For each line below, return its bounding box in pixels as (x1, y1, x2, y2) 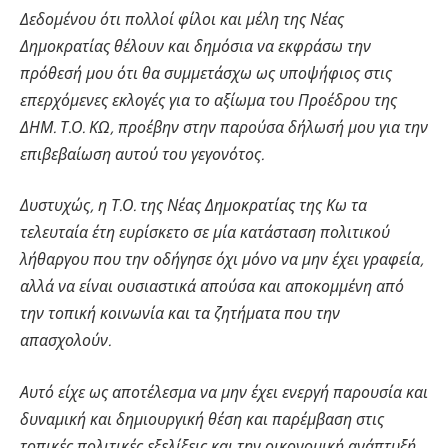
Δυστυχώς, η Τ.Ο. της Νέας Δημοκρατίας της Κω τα (20, 196, 367, 216)
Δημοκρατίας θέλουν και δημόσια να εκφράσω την (20, 36, 371, 56)
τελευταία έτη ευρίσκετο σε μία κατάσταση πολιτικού (20, 223, 390, 243)
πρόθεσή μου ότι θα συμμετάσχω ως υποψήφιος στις (20, 63, 392, 83)
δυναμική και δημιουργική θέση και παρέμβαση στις (20, 409, 384, 429)
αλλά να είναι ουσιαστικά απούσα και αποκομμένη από (20, 277, 404, 297)
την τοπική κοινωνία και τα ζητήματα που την (20, 304, 340, 324)
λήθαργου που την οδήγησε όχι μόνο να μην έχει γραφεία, (20, 250, 424, 270)
